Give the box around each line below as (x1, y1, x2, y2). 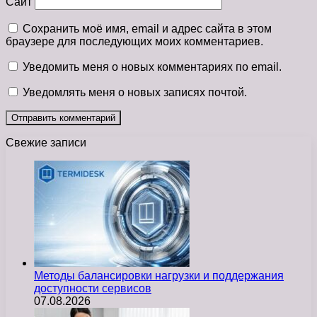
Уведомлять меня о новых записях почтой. (23, 86, 247, 99)
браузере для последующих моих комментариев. (6, 35, 263, 48)
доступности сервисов (34, 282, 151, 295)
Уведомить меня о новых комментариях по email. (23, 61, 282, 74)
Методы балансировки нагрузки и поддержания (34, 270, 284, 282)
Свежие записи (6, 137, 86, 149)
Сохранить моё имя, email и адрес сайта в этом (23, 23, 272, 35)
